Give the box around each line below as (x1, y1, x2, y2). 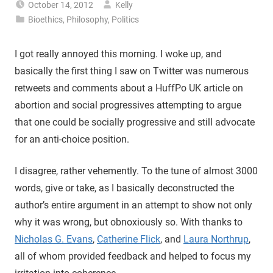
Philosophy (66, 14, 108, 24)
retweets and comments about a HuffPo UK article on (15, 82, 243, 94)
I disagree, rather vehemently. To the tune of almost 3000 (15, 165, 258, 177)
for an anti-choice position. (15, 133, 129, 145)
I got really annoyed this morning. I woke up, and (15, 48, 222, 60)
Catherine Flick (97, 233, 160, 245)
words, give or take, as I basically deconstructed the (15, 182, 234, 194)
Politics (112, 14, 140, 24)
